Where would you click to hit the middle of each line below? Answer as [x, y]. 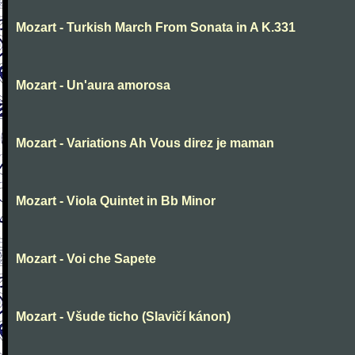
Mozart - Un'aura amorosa [93, 85]
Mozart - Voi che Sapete [86, 259]
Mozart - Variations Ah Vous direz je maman [145, 143]
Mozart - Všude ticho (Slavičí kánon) [123, 317]
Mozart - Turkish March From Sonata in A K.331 [156, 27]
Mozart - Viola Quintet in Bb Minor [116, 201]
